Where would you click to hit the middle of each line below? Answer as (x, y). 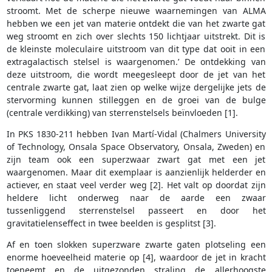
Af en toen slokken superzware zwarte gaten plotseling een (136, 245)
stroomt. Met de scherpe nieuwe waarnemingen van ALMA (136, 11)
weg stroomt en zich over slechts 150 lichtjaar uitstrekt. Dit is (136, 36)
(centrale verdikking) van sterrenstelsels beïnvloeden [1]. (122, 113)
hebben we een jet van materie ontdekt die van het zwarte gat (136, 24)
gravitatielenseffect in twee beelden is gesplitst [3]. (111, 223)
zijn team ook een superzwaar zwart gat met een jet (136, 160)
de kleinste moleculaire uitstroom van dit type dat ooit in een (136, 49)
